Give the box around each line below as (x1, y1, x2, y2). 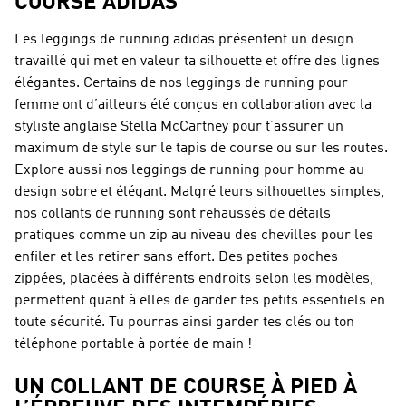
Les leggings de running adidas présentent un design (14, 33, 353, 47)
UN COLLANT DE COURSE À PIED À (14, 377, 357, 399)
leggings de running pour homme (131, 163, 345, 178)
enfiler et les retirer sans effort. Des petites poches (14, 250, 338, 265)
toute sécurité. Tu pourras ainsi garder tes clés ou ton (14, 315, 354, 330)
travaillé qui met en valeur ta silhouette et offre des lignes (14, 54, 380, 69)
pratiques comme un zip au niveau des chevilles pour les (14, 228, 373, 243)
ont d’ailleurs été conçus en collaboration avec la (59, 98, 372, 112)
